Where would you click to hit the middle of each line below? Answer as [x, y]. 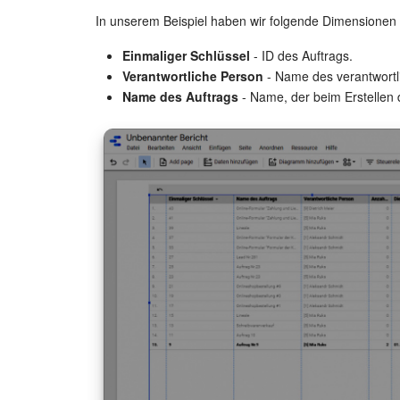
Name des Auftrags [180, 96]
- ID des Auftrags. [301, 55]
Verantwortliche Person [193, 75]
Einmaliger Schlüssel [186, 55]
